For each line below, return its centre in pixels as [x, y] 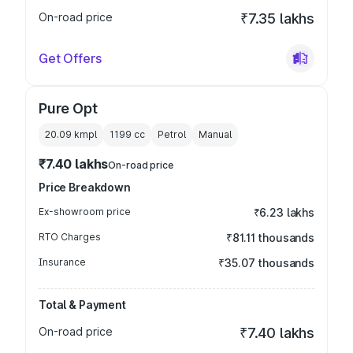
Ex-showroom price [85, 212]
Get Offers [70, 58]
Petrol [172, 134]
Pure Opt [68, 108]
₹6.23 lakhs [284, 212]
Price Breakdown [85, 187]
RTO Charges [70, 237]
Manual [215, 134]
